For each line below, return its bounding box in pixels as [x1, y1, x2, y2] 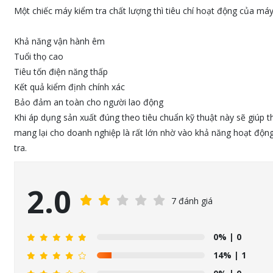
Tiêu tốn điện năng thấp [13, 66, 108, 77]
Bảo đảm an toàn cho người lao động [13, 96, 163, 108]
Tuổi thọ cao [13, 51, 63, 62]
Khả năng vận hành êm [13, 35, 105, 47]
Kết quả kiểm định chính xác [13, 81, 125, 93]
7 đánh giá [171, 194, 213, 207]
